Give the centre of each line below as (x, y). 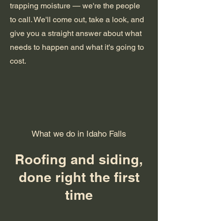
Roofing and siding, (79, 159)
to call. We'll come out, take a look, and (77, 19)
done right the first (79, 177)
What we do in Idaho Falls (79, 134)
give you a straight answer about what (76, 33)
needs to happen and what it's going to (77, 47)
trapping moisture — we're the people (75, 6)
